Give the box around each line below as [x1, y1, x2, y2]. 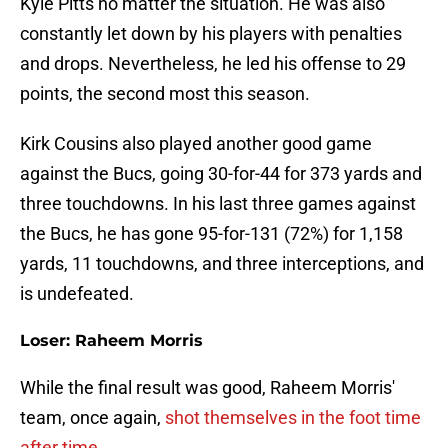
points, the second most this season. [20, 83, 310, 105]
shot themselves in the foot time [165, 407, 421, 429]
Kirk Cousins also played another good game [20, 133, 372, 155]
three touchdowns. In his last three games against [20, 193, 416, 215]
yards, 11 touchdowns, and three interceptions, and [20, 253, 424, 275]
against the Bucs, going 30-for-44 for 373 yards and [20, 163, 422, 185]
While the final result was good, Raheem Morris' [20, 377, 395, 399]
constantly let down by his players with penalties [20, 23, 402, 45]
